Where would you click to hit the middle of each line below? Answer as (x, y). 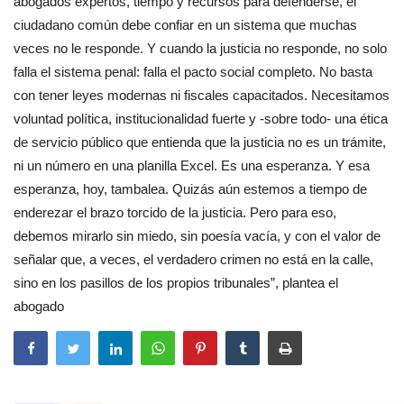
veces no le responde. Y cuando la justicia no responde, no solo (200, 48)
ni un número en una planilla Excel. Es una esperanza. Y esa (192, 165)
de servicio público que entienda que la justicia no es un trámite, (200, 142)
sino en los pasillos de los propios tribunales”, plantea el (176, 282)
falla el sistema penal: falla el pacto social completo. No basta (193, 71)
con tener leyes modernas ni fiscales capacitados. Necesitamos (202, 95)
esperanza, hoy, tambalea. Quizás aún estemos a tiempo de (190, 188)
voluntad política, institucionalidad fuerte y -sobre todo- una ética (201, 118)
